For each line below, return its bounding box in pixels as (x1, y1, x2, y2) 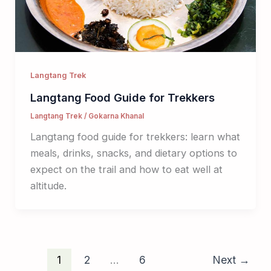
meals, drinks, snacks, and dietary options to (30, 147, 237, 160)
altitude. (30, 180, 67, 192)
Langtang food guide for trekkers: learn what (30, 131, 240, 143)
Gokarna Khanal (88, 112, 144, 121)
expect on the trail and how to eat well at (30, 163, 223, 176)
